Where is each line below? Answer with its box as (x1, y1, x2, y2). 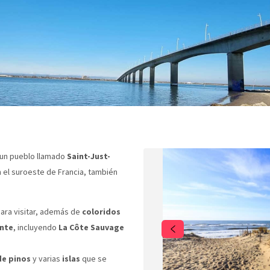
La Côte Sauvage (58, 221, 124, 233)
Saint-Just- (67, 150, 110, 162)
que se (80, 253, 107, 264)
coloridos (82, 206, 121, 217)
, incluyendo (13, 221, 58, 233)
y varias (31, 253, 62, 264)
